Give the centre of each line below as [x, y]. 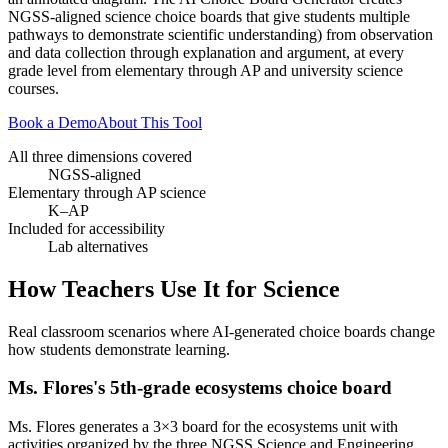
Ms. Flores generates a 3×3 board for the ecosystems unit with [203, 427]
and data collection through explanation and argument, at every [206, 52]
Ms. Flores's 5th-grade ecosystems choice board [200, 388]
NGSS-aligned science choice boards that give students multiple [209, 16]
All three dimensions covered [100, 156]
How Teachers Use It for [135, 288]
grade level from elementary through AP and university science [205, 70]
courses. [33, 88]
